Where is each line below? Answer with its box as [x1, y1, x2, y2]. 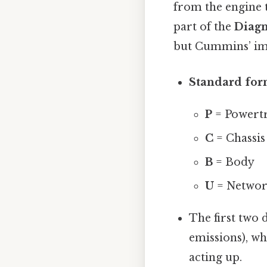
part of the [173, 20, 234, 34]
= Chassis [213, 131, 265, 145]
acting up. [189, 250, 243, 264]
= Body [212, 155, 254, 169]
